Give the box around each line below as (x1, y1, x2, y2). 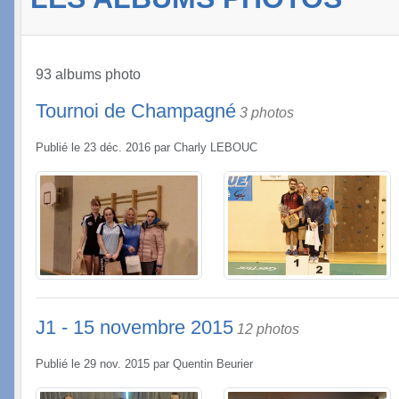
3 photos (240, 105, 294, 120)
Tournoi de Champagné (36, 100, 236, 122)
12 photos (237, 322, 299, 338)
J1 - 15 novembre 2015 (36, 316, 233, 339)
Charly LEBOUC (174, 142, 257, 154)
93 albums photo (36, 67, 141, 82)
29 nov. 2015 (84, 358, 150, 371)
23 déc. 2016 (84, 142, 151, 154)
